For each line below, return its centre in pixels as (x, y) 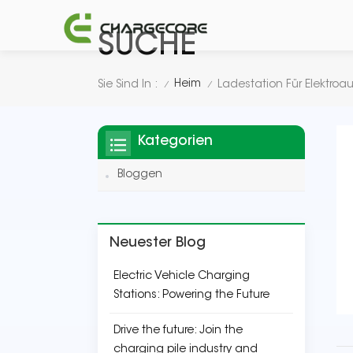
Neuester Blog (158, 243)
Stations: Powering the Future (191, 295)
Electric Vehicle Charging (182, 277)
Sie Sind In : (128, 85)
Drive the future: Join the (178, 331)
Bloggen (140, 175)
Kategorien (175, 142)
